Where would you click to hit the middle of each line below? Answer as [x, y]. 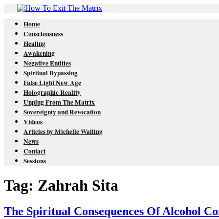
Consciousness [43, 34]
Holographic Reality [52, 93]
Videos [33, 122]
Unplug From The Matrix [59, 102]
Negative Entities [47, 63]
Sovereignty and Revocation [62, 112]
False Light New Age [52, 83]
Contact [34, 151]
